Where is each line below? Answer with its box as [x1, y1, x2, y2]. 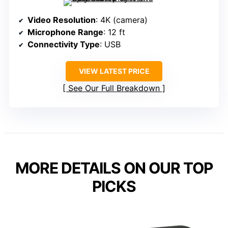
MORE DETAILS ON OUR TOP [15, 159, 213, 178]
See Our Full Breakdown [68, 83, 160, 94]
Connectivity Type [27, 39, 100, 50]
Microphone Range [27, 27, 103, 38]
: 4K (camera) [96, 15, 148, 25]
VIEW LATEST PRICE [78, 67, 150, 76]
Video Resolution [27, 15, 96, 25]
